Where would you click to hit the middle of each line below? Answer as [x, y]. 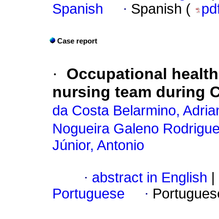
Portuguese [88, 194]
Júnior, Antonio [98, 145]
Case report [77, 41]
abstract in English [150, 178]
